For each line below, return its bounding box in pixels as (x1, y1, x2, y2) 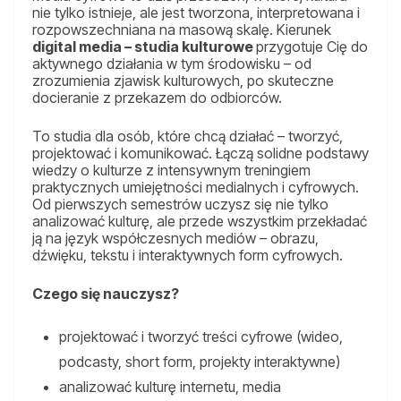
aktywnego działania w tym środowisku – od (32, 55, 311, 73)
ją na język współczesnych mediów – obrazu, (32, 229, 319, 248)
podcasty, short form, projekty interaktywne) (59, 353, 340, 371)
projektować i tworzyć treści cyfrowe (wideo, (59, 328, 343, 346)
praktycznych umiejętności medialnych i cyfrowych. (32, 178, 359, 197)
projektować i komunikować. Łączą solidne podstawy (32, 144, 369, 163)
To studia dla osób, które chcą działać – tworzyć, (32, 127, 343, 146)
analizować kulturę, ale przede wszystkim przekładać (32, 212, 367, 231)
